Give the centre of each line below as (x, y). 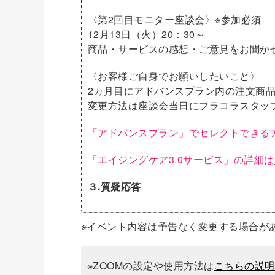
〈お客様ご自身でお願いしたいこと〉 (174, 76)
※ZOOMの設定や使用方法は (151, 265)
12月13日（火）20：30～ (147, 34)
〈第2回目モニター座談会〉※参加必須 (175, 19)
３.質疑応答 (114, 186)
